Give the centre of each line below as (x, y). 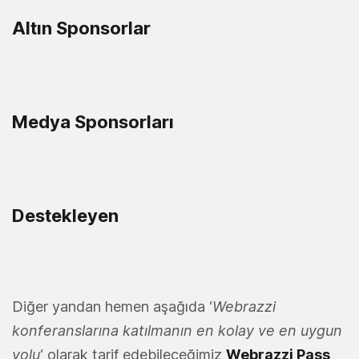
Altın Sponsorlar (81, 28)
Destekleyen (65, 215)
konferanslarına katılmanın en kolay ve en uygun (177, 330)
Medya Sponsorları (93, 121)
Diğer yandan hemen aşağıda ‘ (112, 306)
